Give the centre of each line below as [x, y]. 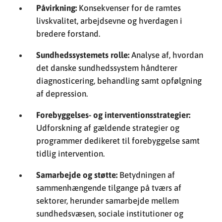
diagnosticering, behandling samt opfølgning [119, 81]
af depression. [62, 93]
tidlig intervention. [71, 153]
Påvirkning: [57, 8]
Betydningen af [146, 175]
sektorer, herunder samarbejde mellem [108, 200]
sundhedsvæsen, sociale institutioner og [110, 213]
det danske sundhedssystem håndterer [107, 68]
